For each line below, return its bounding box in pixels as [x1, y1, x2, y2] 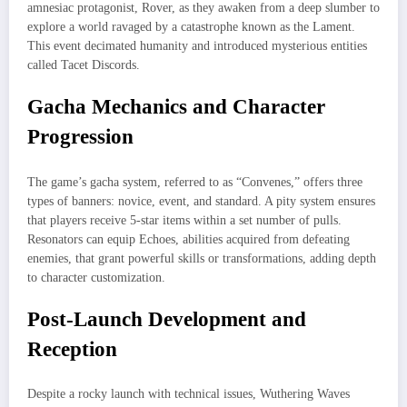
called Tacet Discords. [27, 57, 140, 72]
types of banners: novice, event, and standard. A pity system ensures [27, 194, 375, 208]
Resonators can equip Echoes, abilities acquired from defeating [27, 232, 350, 246]
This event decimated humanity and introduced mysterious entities [27, 38, 367, 53]
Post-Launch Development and [27, 307, 306, 331]
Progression [27, 125, 134, 149]
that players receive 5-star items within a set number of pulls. [27, 213, 342, 227]
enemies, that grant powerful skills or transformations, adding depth [27, 251, 376, 265]
